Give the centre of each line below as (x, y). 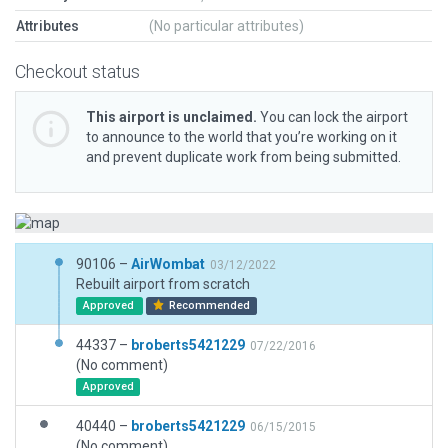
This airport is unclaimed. (171, 117)
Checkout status (77, 71)
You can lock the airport (332, 117)
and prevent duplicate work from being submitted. (243, 157)
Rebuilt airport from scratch (163, 284)
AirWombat (168, 264)
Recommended (208, 305)
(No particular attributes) (226, 26)
